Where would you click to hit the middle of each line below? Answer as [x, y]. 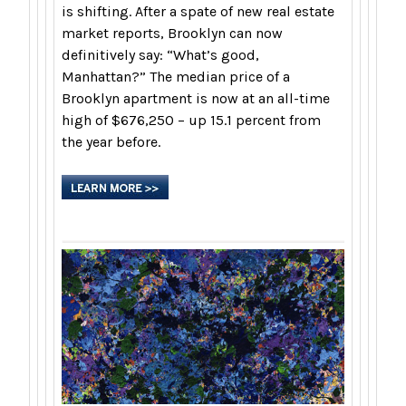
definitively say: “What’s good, [160, 54]
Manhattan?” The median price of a [176, 76]
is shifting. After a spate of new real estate [198, 11]
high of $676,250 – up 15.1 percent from [191, 120]
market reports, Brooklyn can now [172, 33]
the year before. [113, 141]
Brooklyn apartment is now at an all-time [196, 98]
